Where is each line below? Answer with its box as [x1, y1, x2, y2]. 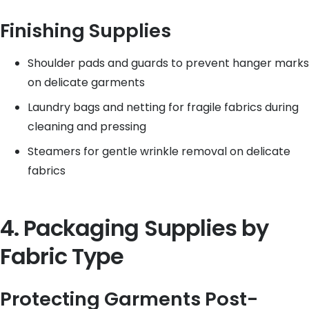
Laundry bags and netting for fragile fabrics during [28, 99, 299, 115]
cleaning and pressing [28, 119, 146, 134]
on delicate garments [28, 74, 145, 90]
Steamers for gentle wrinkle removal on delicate [28, 143, 290, 159]
